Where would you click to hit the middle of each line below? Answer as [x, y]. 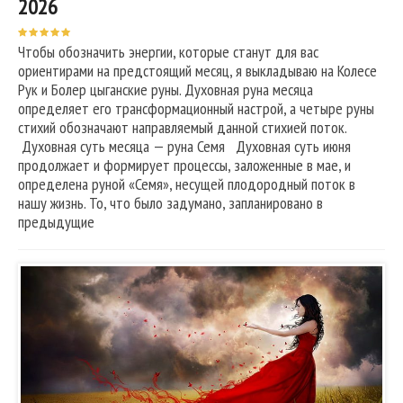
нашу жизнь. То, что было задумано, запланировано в [170, 203]
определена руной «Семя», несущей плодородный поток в [187, 184]
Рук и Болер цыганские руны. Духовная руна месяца [166, 90]
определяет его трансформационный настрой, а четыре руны [196, 108]
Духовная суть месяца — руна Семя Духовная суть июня [184, 146]
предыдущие [56, 222]
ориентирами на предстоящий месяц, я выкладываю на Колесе [197, 71]
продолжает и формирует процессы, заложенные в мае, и [184, 165]
